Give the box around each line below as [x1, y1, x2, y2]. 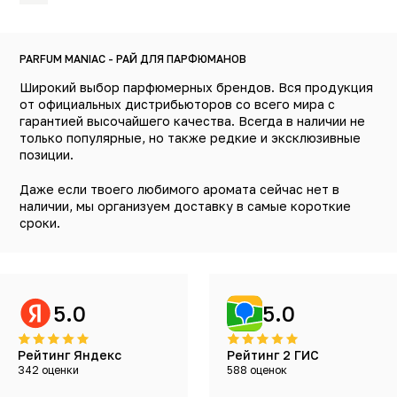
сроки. [19, 215, 60, 230]
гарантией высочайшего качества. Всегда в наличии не [19, 113, 365, 128]
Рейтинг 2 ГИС [227, 347, 319, 362]
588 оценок [227, 363, 287, 377]
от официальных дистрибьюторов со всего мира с [19, 97, 335, 112]
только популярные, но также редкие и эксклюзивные [19, 130, 361, 145]
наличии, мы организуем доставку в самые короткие [19, 198, 351, 214]
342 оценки [18, 363, 79, 377]
